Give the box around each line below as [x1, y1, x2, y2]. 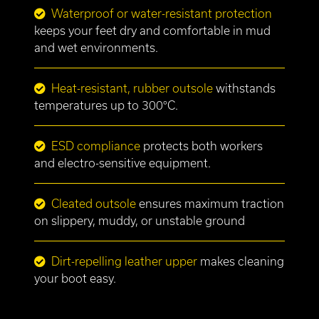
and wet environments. [34, 41, 158, 55]
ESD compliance [51, 139, 140, 153]
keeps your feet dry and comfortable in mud [34, 23, 271, 38]
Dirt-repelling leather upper [51, 254, 197, 268]
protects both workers [140, 139, 263, 153]
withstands [213, 81, 276, 95]
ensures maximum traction [136, 197, 284, 211]
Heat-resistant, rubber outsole [51, 81, 213, 95]
